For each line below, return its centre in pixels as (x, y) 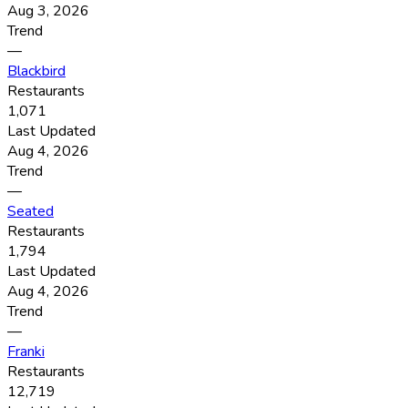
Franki (26, 352)
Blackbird (36, 71)
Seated (31, 212)
